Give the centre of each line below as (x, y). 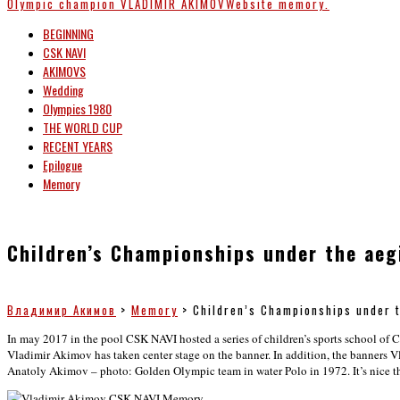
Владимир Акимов (62, 309)
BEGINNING (68, 33)
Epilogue (62, 165)
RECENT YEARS (78, 146)
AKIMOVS (64, 71)
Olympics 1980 (77, 108)
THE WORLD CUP (83, 127)
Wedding (63, 90)
